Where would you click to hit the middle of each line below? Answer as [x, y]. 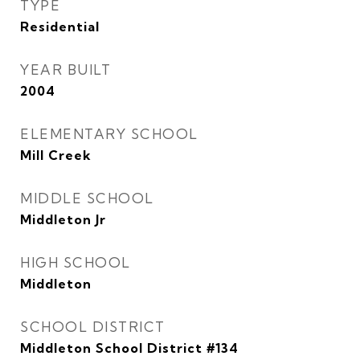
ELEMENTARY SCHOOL [109, 134]
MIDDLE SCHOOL [87, 198]
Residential [60, 27]
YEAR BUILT [65, 70]
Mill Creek [56, 155]
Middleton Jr [63, 220]
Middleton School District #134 [129, 348]
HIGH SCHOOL [76, 263]
